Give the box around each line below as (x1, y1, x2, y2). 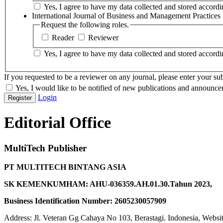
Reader (52, 33, 76, 42)
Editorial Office (4, 113, 111, 132)
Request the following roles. (41, 20, 129, 29)
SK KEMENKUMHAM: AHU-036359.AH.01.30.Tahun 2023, (4, 180, 212, 189)
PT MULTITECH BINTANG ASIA (4, 163, 126, 172)
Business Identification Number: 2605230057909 (4, 197, 166, 206)
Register (8, 94, 32, 102)
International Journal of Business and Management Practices (32, 11, 221, 20)
